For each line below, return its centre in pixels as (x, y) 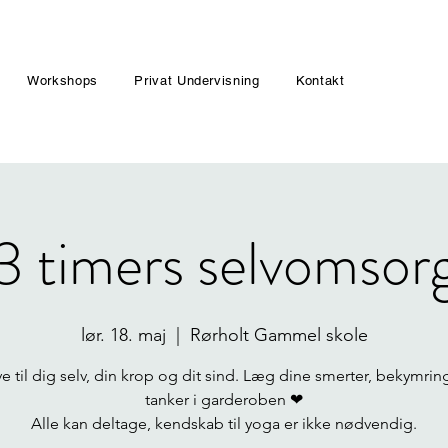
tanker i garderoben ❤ (224, 399)
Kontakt (320, 80)
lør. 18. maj (123, 335)
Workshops (62, 80)
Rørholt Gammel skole (278, 335)
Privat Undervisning (197, 80)
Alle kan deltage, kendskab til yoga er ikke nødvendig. (224, 423)
